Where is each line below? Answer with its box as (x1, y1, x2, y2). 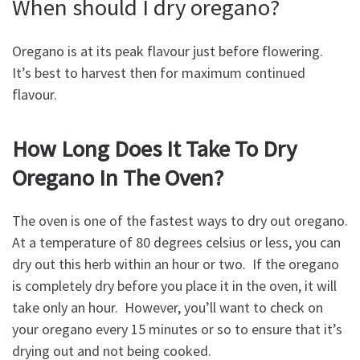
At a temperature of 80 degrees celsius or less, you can (12, 233, 341, 252)
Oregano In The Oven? (12, 162, 223, 192)
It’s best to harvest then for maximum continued (12, 63, 305, 82)
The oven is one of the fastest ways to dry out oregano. (12, 211, 348, 231)
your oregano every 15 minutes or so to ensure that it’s (12, 320, 342, 339)
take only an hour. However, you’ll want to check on (12, 298, 323, 317)
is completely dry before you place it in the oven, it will (12, 276, 337, 296)
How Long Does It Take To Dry (12, 133, 297, 163)
